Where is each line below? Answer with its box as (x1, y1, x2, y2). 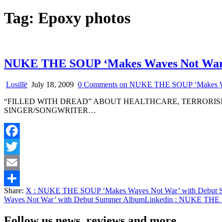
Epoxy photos (38, 9, 130, 27)
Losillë (6, 80, 27, 89)
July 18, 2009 (29, 80, 74, 89)
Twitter (4, 158, 26, 166)
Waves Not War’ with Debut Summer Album (4, 195, 145, 204)
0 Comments (78, 80, 117, 89)
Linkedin (145, 195, 173, 204)
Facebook (4, 142, 35, 151)
